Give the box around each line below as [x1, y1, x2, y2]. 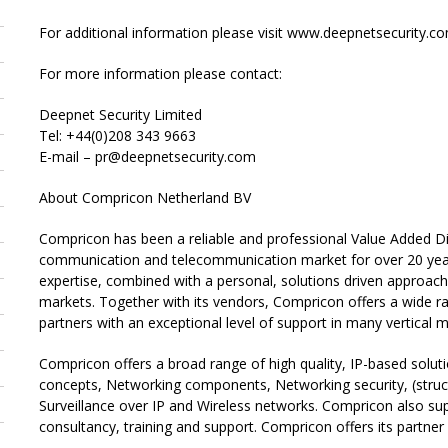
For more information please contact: [39, 64, 282, 83]
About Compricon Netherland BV [39, 188, 251, 207]
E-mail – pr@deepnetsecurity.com [39, 147, 256, 166]
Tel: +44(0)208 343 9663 [39, 126, 196, 145]
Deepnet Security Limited [39, 105, 202, 124]
